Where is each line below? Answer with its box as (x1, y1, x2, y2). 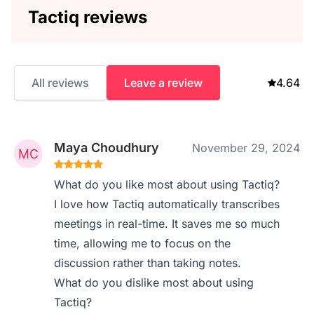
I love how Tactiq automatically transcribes (54, 197, 280, 211)
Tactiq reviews (28, 7, 147, 27)
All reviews (32, 76, 89, 90)
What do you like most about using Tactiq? (54, 177, 280, 191)
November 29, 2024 (192, 141, 300, 155)
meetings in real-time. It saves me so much (54, 217, 280, 231)
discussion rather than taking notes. (54, 256, 242, 270)
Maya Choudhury (54, 140, 160, 155)
